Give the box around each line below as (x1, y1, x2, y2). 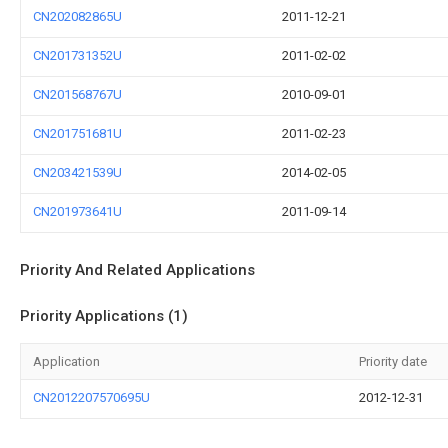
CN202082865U (33, 9, 122, 24)
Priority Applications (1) (20, 307, 188, 325)
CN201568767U (33, 87, 122, 102)
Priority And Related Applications (20, 261, 255, 279)
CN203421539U (33, 165, 122, 180)
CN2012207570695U (33, 390, 150, 405)
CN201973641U (33, 204, 122, 219)
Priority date (359, 354, 427, 369)
